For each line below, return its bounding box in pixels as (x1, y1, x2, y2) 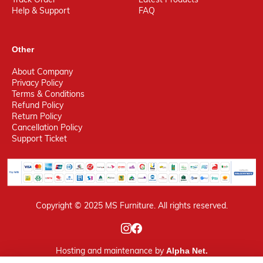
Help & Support (12, 5, 70, 16)
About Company (12, 66, 73, 77)
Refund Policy (12, 99, 63, 110)
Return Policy (12, 110, 62, 122)
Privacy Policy (12, 77, 63, 88)
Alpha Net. (166, 246, 208, 256)
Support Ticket (12, 133, 67, 144)
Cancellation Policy (12, 122, 82, 133)
